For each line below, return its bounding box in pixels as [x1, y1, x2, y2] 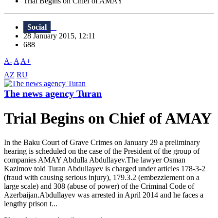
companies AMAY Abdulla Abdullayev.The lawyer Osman [4, 155, 185, 164]
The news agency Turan [4, 88, 102, 99]
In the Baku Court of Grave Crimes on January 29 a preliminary [4, 138, 200, 146]
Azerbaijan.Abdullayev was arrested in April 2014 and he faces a [4, 190, 203, 199]
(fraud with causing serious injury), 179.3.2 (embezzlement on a [4, 173, 200, 182]
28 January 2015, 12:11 [23, 32, 101, 40]
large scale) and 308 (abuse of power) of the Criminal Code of [4, 182, 194, 190]
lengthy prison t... [4, 199, 57, 208]
